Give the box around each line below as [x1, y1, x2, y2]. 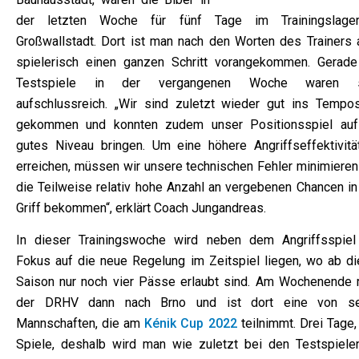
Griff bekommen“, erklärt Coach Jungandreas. [16, 200, 266, 216]
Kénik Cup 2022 [144, 316, 237, 332]
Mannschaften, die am [16, 316, 145, 332]
